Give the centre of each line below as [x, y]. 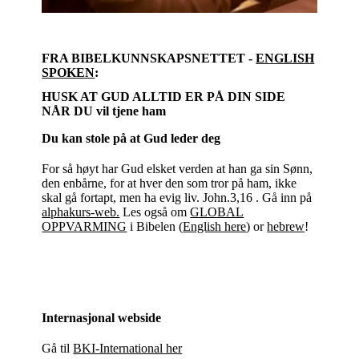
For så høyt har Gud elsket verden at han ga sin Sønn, [177, 168]
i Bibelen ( [155, 226]
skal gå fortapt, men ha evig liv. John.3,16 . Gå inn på [177, 197]
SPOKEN [69, 72]
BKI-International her [128, 348]
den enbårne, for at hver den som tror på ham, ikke [169, 183]
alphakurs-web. [81, 212]
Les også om [155, 212]
